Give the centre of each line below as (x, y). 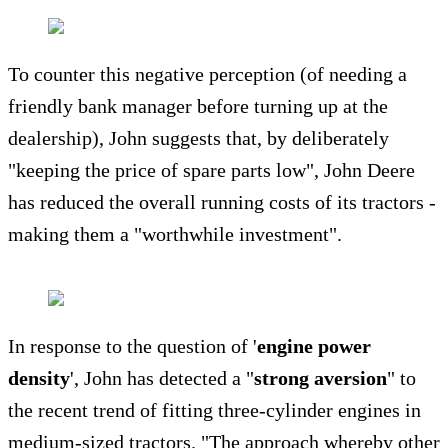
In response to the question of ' (132, 346)
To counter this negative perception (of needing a (207, 74)
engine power (314, 346)
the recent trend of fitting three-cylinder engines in (214, 410)
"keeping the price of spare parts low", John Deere (211, 170)
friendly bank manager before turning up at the (198, 106)
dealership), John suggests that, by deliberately (198, 138)
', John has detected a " (162, 378)
